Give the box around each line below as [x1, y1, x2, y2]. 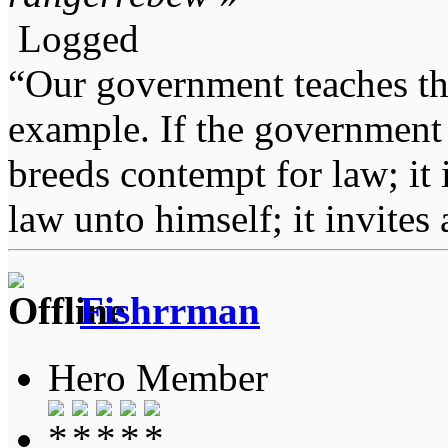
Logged [8, 17, 139, 61]
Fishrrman [80, 289, 260, 333]
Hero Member [48, 355, 268, 399]
